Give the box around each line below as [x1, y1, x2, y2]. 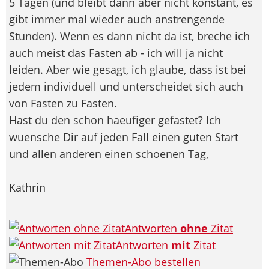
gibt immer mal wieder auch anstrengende [9, 11, 225, 26]
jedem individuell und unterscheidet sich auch [9, 79, 243, 94]
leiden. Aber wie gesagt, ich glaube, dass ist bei [9, 62, 246, 77]
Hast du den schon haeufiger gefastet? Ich [9, 112, 221, 127]
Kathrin [9, 180, 46, 195]
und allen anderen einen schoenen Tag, [9, 146, 208, 161]
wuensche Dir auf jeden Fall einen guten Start [9, 129, 238, 144]
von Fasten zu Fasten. [9, 95, 117, 110]
